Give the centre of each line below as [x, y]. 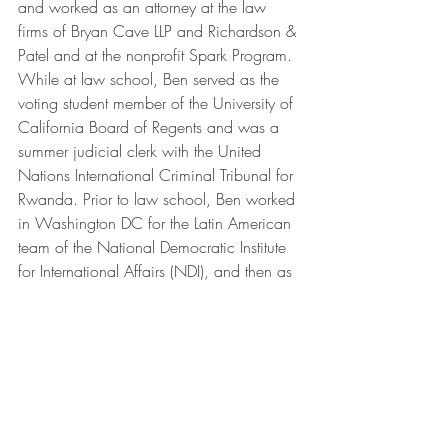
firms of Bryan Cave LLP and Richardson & [159, 31]
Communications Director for [115, 295]
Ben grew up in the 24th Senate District [150, 367]
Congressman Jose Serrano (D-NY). [136, 319]
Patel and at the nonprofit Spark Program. [157, 55]
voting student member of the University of [158, 103]
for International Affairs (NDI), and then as [157, 271]
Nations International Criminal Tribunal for [158, 175]
